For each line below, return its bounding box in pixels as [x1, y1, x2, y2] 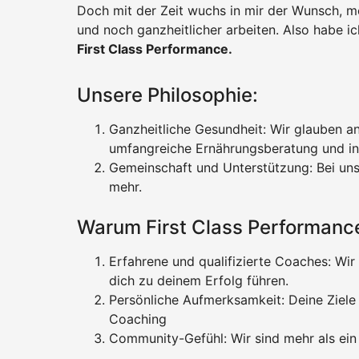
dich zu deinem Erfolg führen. [109, 272, 288, 288]
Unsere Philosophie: [77, 83, 258, 107]
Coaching [109, 310, 167, 327]
